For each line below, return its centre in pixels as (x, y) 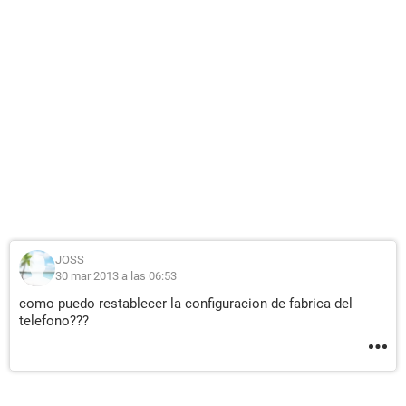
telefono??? (54, 321)
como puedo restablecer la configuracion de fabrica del (186, 304)
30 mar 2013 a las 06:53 (116, 276)
